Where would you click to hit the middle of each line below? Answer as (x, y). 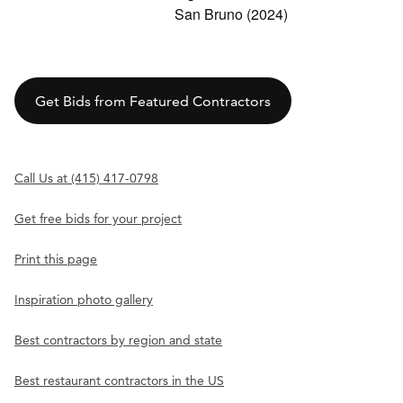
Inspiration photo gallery (84, 300)
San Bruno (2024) (231, 14)
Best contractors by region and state (118, 340)
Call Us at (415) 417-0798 (86, 179)
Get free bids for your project (98, 219)
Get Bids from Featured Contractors (152, 101)
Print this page (56, 260)
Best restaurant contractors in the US (119, 381)
